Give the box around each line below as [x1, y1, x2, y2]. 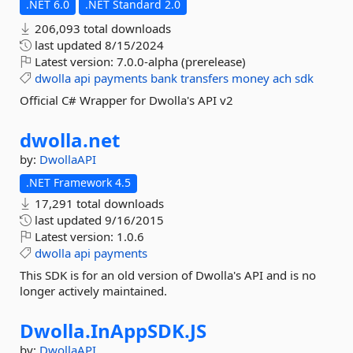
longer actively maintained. [20, 283, 167, 299]
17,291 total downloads [32, 195, 164, 211]
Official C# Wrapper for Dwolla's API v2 [20, 92, 233, 108]
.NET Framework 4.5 [26, 175, 131, 190]
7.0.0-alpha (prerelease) [117, 54, 246, 69]
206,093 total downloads [32, 20, 171, 36]
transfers [180, 70, 229, 86]
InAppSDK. [91, 318, 190, 344]
